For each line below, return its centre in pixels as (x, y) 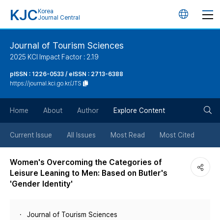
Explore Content (139, 110)
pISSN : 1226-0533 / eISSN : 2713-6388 (67, 74)
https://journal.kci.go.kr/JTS (46, 83)
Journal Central (59, 18)
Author (88, 110)
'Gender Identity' (41, 184)
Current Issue (31, 135)
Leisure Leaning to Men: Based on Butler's (89, 173)
